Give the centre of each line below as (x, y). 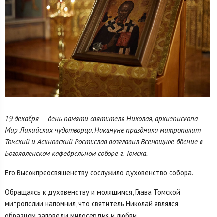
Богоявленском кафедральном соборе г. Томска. (76, 153)
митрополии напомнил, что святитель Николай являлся (92, 203)
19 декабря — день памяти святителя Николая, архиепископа (101, 118)
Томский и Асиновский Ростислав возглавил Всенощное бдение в (104, 141)
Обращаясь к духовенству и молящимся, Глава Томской (93, 192)
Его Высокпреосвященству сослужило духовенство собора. (99, 172)
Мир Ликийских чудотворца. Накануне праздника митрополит (103, 130)
